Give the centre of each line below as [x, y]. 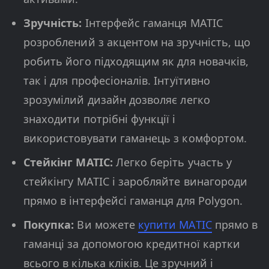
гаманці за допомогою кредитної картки [132, 244]
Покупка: [49, 225]
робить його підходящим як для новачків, [136, 62]
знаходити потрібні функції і [100, 119]
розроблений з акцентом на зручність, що [137, 42]
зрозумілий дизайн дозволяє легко [117, 100]
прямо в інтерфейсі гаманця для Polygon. [133, 201]
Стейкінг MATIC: [68, 162]
